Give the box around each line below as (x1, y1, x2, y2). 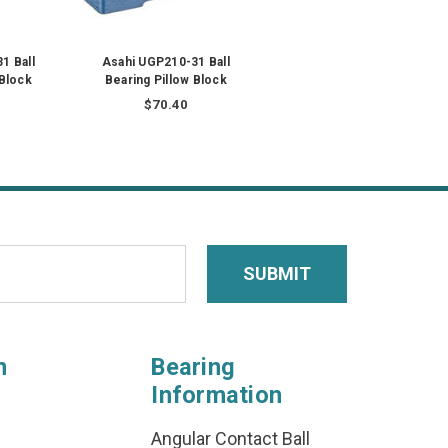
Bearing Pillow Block (104, 73, 227, 88)
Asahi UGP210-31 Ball (101, 55, 230, 70)
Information (151, 381, 283, 410)
